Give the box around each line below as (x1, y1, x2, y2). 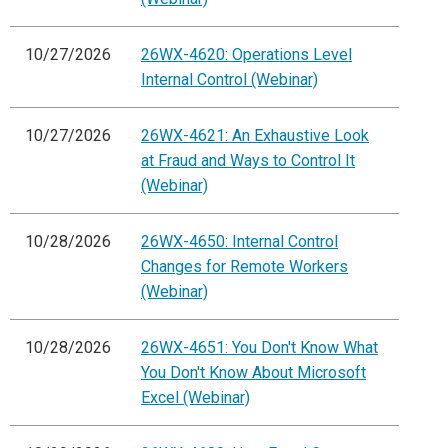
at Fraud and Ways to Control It (141, 151, 355, 171)
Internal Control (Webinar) (141, 70, 318, 90)
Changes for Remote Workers (141, 257, 348, 277)
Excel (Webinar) (141, 388, 250, 408)
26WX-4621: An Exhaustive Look (141, 126, 369, 146)
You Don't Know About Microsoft (141, 363, 366, 383)
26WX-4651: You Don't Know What (141, 338, 378, 358)
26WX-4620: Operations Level (141, 45, 352, 65)
